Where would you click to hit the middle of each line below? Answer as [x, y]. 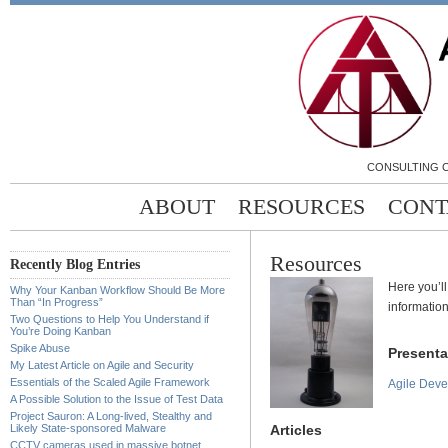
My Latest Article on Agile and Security [102, 365]
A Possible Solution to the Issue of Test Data [116, 399]
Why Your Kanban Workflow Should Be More [117, 290]
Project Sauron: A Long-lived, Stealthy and [111, 416]
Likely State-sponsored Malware [88, 428]
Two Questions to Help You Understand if [109, 319]
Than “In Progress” [56, 302]
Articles [296, 429]
